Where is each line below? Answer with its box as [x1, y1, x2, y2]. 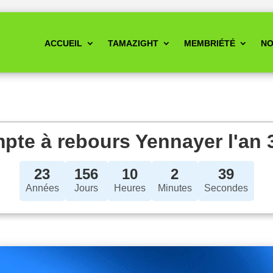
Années [25, 183, 59, 194]
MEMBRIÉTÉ [183, 38, 235, 48]
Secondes [204, 183, 248, 194]
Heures [113, 183, 146, 194]
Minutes [157, 183, 192, 194]
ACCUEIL [44, 38, 82, 48]
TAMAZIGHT [107, 38, 158, 48]
